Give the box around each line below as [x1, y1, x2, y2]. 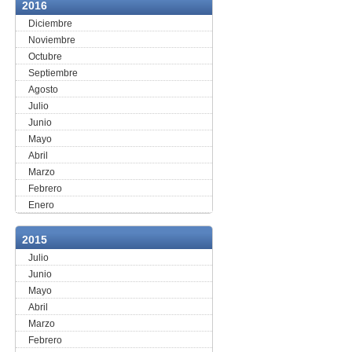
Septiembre [28, 68, 79, 79]
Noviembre [28, 35, 76, 46]
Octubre [28, 51, 63, 62]
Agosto [28, 84, 59, 95]
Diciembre [28, 18, 73, 29]
